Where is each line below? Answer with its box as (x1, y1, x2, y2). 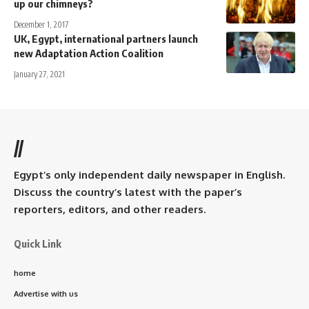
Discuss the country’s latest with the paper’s (14, 185, 242, 199)
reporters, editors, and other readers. (14, 202, 206, 216)
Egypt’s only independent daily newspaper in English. (14, 168, 285, 181)
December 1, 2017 (14, 19, 68, 30)
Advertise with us (14, 288, 78, 299)
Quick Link (14, 237, 61, 250)
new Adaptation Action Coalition (14, 46, 163, 59)
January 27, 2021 (14, 68, 65, 79)
